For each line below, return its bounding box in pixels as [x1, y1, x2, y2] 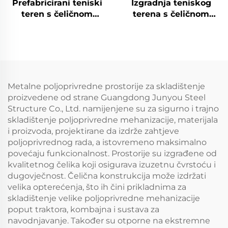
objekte [41, 43, 73, 53]
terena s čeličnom [133, 9, 209, 19]
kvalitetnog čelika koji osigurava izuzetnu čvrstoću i [8, 160, 216, 170]
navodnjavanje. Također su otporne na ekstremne [8, 216, 210, 226]
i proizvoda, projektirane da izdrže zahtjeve [8, 126, 179, 136]
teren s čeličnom [21, 9, 93, 19]
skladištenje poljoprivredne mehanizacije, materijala [8, 115, 218, 125]
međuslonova [142, 32, 200, 42]
